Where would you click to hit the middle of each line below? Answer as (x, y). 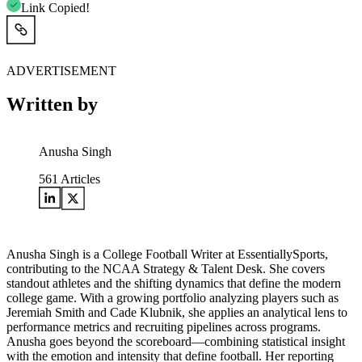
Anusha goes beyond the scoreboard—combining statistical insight (176, 342)
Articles (79, 179)
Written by (52, 105)
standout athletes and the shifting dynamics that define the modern (174, 284)
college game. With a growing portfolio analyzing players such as (173, 298)
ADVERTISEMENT (61, 70)
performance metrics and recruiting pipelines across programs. (164, 327)
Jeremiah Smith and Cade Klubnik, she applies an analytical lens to (177, 313)
